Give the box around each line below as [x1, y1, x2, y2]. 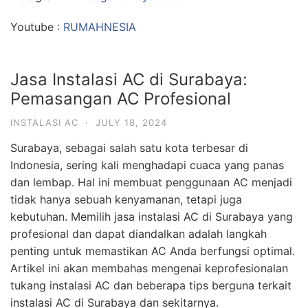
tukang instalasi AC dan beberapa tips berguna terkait [10, 278, 291, 292]
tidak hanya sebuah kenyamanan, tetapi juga [10, 192, 242, 206]
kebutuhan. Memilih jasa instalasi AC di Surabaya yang [10, 209, 293, 223]
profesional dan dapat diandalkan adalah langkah [10, 226, 267, 241]
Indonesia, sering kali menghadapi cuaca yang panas [10, 157, 284, 172]
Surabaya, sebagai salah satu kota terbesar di [10, 140, 248, 155]
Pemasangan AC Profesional [10, 88, 231, 109]
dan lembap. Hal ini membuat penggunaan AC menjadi [10, 175, 292, 189]
